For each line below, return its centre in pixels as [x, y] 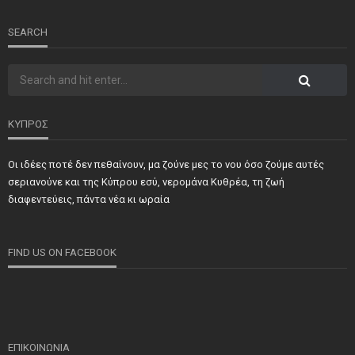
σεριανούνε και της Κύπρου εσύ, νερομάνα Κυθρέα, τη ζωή [146, 182]
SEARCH [28, 32]
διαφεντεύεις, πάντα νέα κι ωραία [89, 200]
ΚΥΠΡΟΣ [28, 124]
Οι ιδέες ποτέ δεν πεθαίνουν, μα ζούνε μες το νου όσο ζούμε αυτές [166, 165]
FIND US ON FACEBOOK [62, 253]
